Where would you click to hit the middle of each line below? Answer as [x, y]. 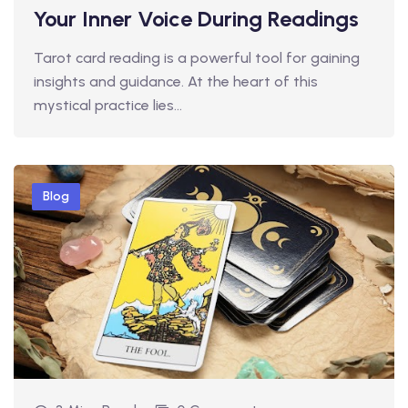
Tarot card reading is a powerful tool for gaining [197, 58]
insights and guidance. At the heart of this [176, 82]
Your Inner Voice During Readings [196, 19]
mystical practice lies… [108, 106]
